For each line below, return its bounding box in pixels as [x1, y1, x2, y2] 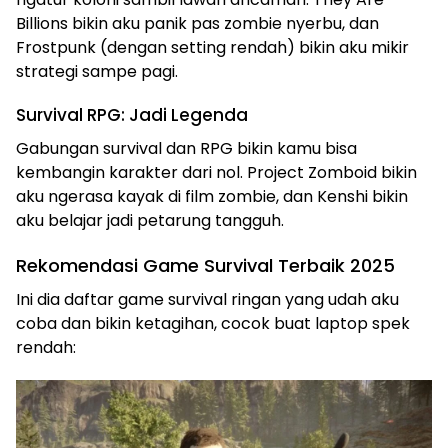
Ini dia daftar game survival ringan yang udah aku [16, 288, 399, 311]
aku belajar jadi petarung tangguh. [16, 209, 284, 232]
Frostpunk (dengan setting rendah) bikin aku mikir [16, 36, 409, 59]
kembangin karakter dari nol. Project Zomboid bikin [16, 161, 417, 184]
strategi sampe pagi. [16, 60, 178, 83]
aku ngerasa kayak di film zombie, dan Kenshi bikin [16, 185, 408, 208]
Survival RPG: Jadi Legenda [16, 103, 248, 127]
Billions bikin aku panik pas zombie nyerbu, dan [16, 12, 379, 35]
